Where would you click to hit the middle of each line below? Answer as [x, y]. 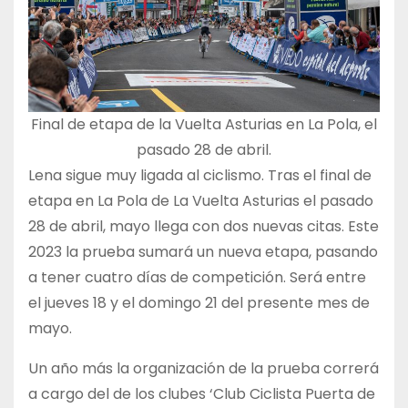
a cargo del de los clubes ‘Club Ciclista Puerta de [202, 393]
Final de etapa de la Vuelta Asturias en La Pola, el [204, 124]
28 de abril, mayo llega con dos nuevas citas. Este [204, 226]
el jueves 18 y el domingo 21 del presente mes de [199, 302]
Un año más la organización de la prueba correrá [204, 368]
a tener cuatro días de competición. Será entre [197, 277]
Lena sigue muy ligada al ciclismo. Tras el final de [200, 175]
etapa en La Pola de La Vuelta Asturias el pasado [201, 200]
